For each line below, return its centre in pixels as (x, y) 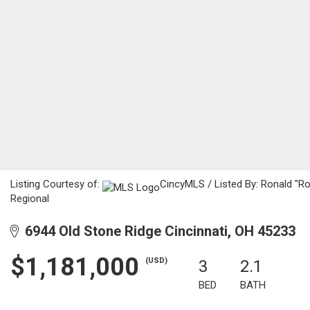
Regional (30, 199)
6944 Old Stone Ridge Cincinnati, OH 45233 (157, 231)
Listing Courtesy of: (56, 184)
